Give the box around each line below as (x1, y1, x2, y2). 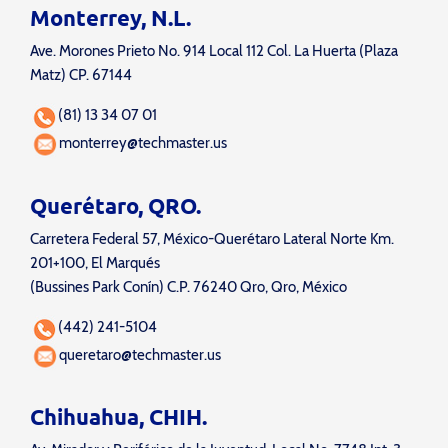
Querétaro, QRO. (30, 191, 201, 219)
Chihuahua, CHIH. (30, 402, 207, 430)
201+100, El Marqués (30, 253, 160, 272)
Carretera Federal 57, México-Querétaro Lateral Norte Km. (30, 229, 394, 248)
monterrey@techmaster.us (58, 134, 227, 153)
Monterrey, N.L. (30, 4, 191, 32)
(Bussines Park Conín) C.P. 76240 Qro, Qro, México (30, 277, 347, 296)
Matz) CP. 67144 (30, 66, 132, 85)
